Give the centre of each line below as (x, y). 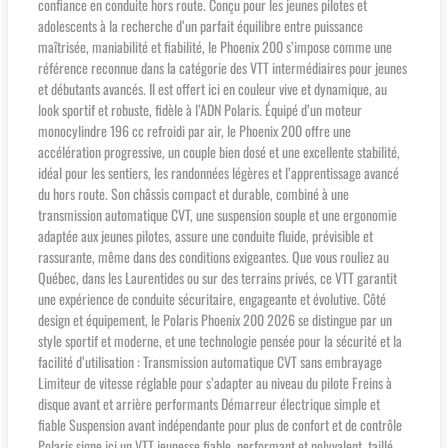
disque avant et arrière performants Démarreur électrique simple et (209, 403)
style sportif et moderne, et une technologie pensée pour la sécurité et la (220, 340)
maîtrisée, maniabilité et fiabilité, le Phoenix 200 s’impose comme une (215, 46)
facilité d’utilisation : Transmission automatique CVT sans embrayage (210, 361)
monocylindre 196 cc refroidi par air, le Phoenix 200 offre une (194, 130)
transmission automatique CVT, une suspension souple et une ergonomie (217, 214)
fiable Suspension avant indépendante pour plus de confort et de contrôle (220, 424)
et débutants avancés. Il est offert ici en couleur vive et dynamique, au (212, 88)
